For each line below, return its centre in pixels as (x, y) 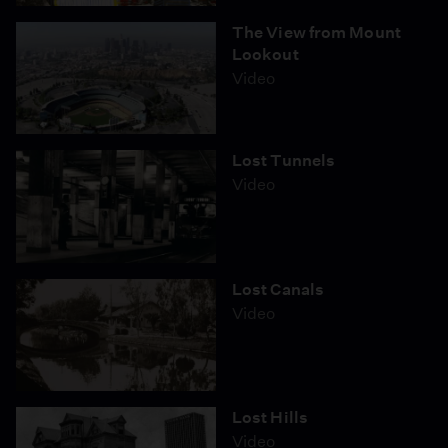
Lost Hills (270, 417)
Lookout (265, 54)
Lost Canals (278, 289)
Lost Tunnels (284, 160)
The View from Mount (316, 32)
